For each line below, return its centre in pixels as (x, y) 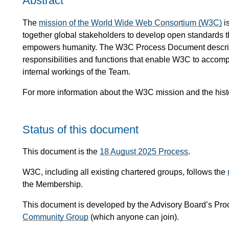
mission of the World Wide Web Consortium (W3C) (130, 22)
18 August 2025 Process (144, 152)
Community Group (55, 217)
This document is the (61, 152)
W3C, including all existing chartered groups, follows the (125, 172)
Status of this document (81, 129)
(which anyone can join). (134, 217)
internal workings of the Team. (76, 72)
